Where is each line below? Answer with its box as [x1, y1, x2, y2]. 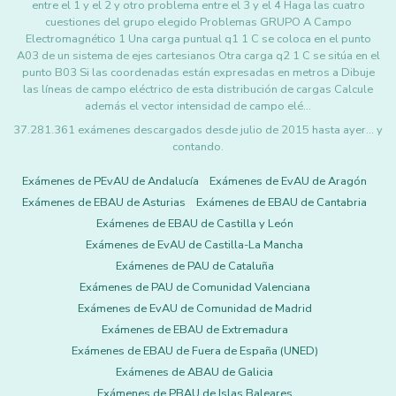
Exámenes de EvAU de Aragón [209, 173, 367, 189]
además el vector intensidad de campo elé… [85, 98, 311, 114]
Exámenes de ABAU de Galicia [116, 364, 273, 380]
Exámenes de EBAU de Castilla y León [95, 216, 293, 232]
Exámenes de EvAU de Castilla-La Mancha [86, 237, 303, 253]
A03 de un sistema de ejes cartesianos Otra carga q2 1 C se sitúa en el [16, 48, 380, 64]
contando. [172, 139, 224, 155]
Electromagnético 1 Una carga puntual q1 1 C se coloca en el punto [25, 31, 371, 47]
